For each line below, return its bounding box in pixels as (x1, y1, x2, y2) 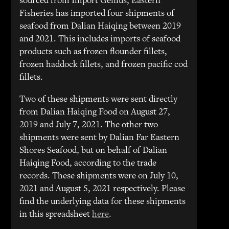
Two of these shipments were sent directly (19, 95, 178, 104)
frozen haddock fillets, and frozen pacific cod (19, 60, 188, 70)
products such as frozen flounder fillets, (19, 48, 168, 57)
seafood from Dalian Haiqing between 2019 (19, 22, 181, 31)
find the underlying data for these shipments (19, 197, 186, 207)
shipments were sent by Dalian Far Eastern (19, 133, 180, 143)
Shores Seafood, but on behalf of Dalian (19, 146, 168, 155)
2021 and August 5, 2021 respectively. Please (19, 185, 186, 194)
